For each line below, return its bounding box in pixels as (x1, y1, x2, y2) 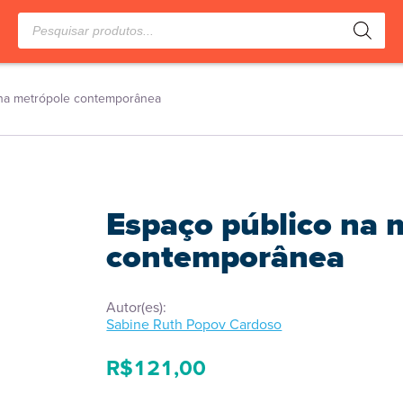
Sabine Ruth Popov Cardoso (106, 314, 282, 335)
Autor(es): (106, 297, 167, 318)
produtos (17, 25, 73, 46)
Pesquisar (17, 9, 77, 30)
